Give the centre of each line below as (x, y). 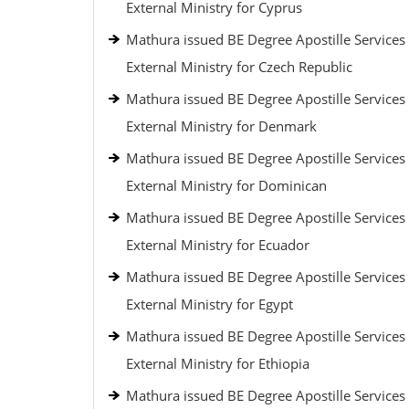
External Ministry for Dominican (226, 185)
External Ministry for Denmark (221, 126)
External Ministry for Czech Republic (239, 67)
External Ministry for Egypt (210, 304)
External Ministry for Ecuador (218, 245)
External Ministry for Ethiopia (218, 363)
